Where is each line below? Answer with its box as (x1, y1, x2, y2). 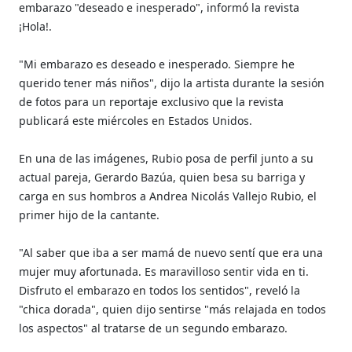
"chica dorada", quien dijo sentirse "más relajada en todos (19, 301, 327, 317)
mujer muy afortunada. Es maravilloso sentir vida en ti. (19, 263, 310, 279)
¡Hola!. (19, 18, 53, 34)
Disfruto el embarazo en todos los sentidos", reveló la (19, 282, 301, 298)
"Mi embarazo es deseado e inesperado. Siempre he (19, 56, 295, 71)
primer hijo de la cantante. (19, 207, 160, 222)
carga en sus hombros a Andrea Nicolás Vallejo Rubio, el (19, 188, 317, 203)
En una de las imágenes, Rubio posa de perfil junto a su (19, 150, 314, 166)
